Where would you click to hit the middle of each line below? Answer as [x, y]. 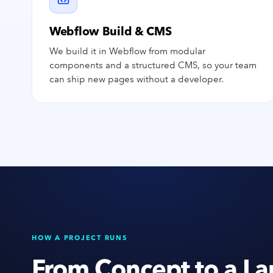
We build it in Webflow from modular [127, 51]
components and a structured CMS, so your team [153, 65]
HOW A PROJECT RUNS [80, 238]
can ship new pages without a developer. [136, 79]
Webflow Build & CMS [111, 31]
